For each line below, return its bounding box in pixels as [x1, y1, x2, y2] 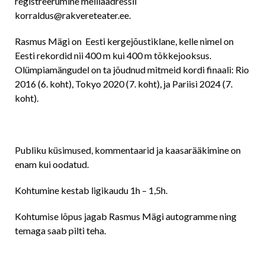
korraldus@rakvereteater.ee [15, 9, 129, 21]
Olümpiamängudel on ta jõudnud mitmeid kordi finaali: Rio [15, 64, 249, 75]
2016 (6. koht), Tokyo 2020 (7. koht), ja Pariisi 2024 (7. [15, 78, 232, 89]
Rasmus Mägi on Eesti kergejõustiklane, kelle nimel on [15, 35, 234, 47]
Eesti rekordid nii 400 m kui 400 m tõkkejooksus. [15, 50, 211, 61]
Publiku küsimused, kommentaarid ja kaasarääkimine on [15, 144, 241, 156]
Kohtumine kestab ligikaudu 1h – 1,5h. [15, 185, 169, 196]
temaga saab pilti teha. [15, 225, 108, 236]
